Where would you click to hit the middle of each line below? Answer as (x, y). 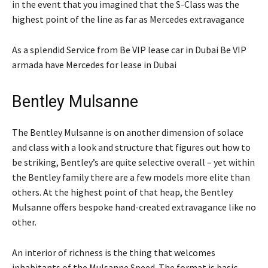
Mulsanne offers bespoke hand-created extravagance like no (134, 207)
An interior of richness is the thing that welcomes (114, 252)
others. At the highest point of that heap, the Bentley (122, 192)
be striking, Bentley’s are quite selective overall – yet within (133, 162)
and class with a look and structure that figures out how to (131, 147)
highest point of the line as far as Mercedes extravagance (128, 19)
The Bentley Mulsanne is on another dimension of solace (128, 132)
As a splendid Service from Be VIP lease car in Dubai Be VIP (129, 49)
